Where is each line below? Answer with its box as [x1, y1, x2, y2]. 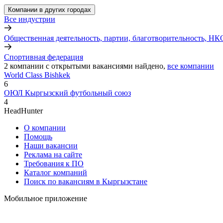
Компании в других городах [8, 5, 91, 13]
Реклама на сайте [24, 150, 82, 159]
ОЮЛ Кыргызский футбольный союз [4, 88, 131, 97]
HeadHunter [4, 106, 43, 115]
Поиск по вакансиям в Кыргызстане [24, 177, 147, 186]
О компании [24, 123, 66, 132]
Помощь [24, 132, 52, 141]
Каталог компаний [24, 168, 87, 177]
